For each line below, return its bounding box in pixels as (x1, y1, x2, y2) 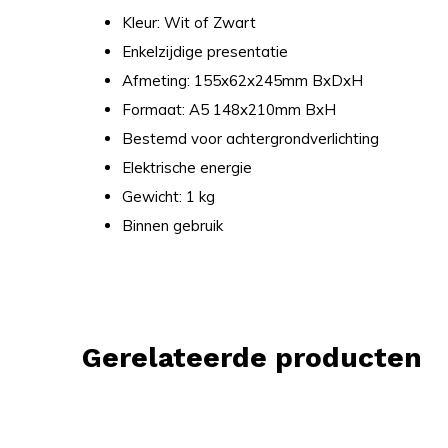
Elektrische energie (122, 158, 252, 177)
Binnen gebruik (122, 216, 223, 235)
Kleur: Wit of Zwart (122, 13, 256, 32)
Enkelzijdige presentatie (122, 42, 288, 61)
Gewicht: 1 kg (122, 187, 215, 206)
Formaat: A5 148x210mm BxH (122, 100, 336, 119)
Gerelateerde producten (82, 341, 422, 374)
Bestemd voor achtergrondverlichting (122, 129, 379, 148)
